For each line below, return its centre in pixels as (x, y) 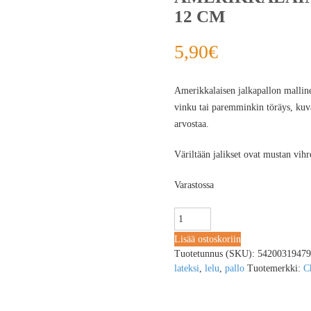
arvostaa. (191, 124)
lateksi (186, 268)
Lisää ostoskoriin (207, 239)
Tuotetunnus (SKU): (216, 253)
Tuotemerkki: (275, 268)
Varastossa (194, 185)
